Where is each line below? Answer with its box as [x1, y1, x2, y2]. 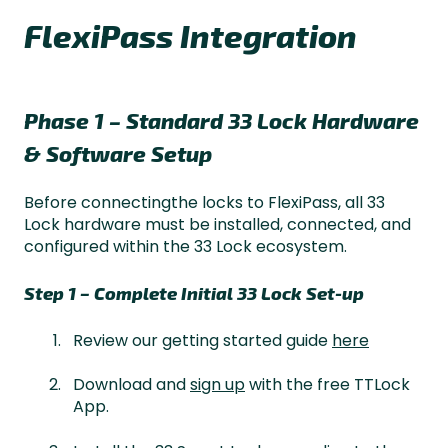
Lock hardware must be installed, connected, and [24, 213, 411, 237]
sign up [190, 373, 245, 397]
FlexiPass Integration [24, 15, 357, 54]
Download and [73, 373, 190, 397]
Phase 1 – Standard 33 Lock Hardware [24, 106, 419, 133]
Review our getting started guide [73, 328, 332, 352]
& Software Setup [24, 139, 212, 166]
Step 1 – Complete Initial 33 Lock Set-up [24, 282, 364, 305]
